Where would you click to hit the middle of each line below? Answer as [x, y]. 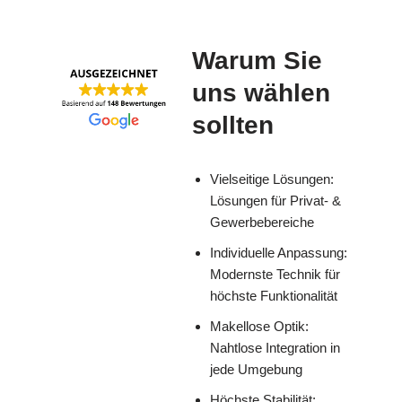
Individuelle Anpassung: [279, 253]
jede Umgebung [256, 370]
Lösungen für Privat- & [275, 201]
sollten [233, 126]
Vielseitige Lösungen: [272, 179]
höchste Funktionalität [274, 296]
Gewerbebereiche [262, 223]
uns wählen [261, 93]
